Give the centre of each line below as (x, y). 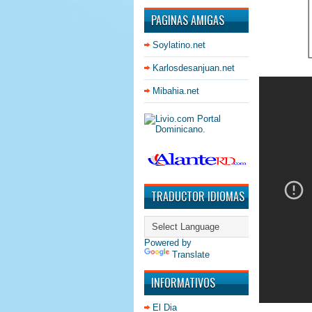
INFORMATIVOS (183, 283)
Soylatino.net (179, 45)
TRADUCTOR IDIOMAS (198, 196)
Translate (191, 255)
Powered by (168, 243)
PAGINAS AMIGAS (188, 20)
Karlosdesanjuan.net (194, 68)
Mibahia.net (176, 91)
